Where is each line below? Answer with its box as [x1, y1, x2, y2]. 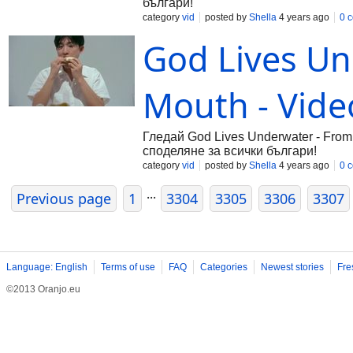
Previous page [17, 189, 111, 208]
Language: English [6, 262, 87, 273]
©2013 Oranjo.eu [6, 284, 80, 295]
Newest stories [261, 262, 324, 273]
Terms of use [101, 262, 155, 273]
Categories [200, 262, 247, 273]
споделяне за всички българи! [143, 144, 317, 158]
